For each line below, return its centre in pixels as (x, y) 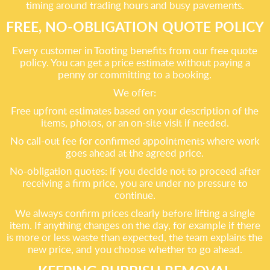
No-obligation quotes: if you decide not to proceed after (135, 171)
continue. (135, 195)
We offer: (135, 93)
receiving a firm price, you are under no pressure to (135, 183)
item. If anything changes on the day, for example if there (135, 225)
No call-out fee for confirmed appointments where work (135, 141)
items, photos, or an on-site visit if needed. (135, 123)
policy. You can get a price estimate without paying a (135, 62)
